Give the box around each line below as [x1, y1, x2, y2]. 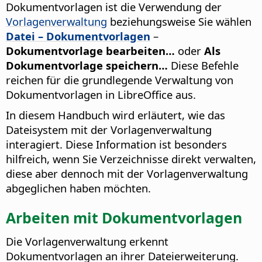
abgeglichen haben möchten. [6, 181, 151, 196]
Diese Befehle [168, 58, 239, 73]
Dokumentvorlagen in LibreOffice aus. [6, 87, 196, 102]
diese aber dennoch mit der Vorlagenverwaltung [6, 166, 248, 181]
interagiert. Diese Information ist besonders [6, 137, 227, 152]
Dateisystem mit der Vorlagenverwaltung [6, 122, 212, 137]
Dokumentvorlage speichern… [6, 58, 168, 73]
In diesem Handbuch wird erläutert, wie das [6, 108, 225, 123]
